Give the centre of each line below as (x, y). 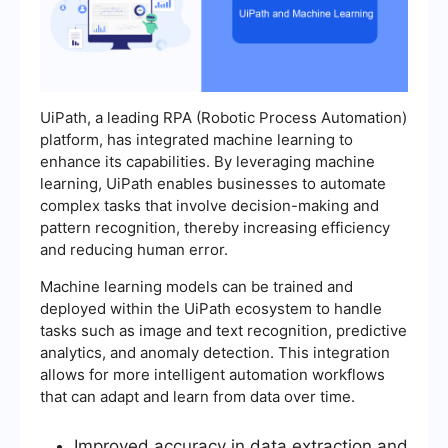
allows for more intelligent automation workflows (212, 375)
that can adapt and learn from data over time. (197, 397)
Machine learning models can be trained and (196, 287)
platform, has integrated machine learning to (196, 140)
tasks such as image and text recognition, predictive (223, 331)
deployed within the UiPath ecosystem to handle (211, 309)
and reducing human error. (134, 250)
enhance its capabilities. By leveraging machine (207, 162)
